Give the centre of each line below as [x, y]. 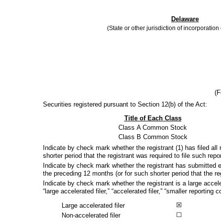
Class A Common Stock [153, 128]
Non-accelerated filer [91, 215]
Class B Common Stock [153, 137]
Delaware [185, 19]
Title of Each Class [153, 118]
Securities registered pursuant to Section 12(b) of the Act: [125, 104]
